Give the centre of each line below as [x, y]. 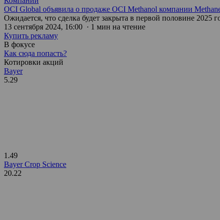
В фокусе [19, 44]
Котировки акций [34, 62]
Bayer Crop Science [35, 164]
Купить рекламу [31, 35]
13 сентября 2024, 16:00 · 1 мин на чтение [75, 27]
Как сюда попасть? [35, 53]
